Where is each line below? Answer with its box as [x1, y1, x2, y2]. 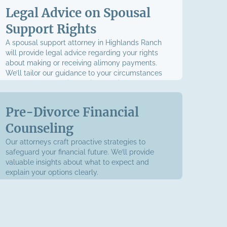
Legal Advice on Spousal [5, 5, 150, 21]
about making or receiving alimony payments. [5, 59, 157, 67]
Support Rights [5, 21, 96, 37]
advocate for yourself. [5, 89, 78, 97]
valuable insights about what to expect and [5, 158, 149, 166]
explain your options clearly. [5, 168, 98, 176]
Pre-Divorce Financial [5, 104, 139, 120]
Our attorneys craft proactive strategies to [5, 138, 145, 146]
